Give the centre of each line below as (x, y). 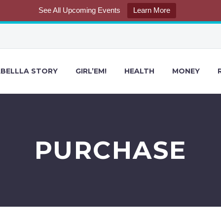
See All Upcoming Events (79, 10)
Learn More (151, 10)
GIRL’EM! (91, 71)
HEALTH (139, 71)
